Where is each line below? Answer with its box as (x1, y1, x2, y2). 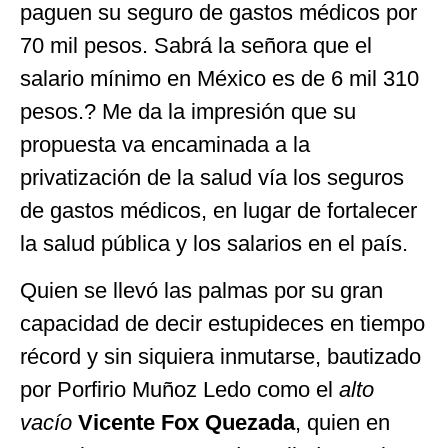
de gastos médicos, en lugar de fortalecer (20, 197, 417, 223)
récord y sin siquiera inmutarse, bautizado (20, 344, 421, 370)
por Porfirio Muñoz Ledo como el (20, 377, 339, 403)
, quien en (295, 410, 390, 436)
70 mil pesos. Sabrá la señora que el (20, 32, 372, 58)
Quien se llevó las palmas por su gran (20, 278, 383, 304)
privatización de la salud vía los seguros (20, 164, 404, 190)
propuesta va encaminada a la (20, 131, 310, 157)
